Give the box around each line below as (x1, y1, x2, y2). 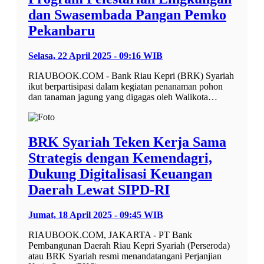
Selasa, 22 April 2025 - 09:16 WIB (28, 51, 163, 61)
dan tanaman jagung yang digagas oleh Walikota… (28, 92, 217, 103)
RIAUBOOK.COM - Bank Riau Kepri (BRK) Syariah (28, 71, 234, 81)
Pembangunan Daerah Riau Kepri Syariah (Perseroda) (28, 240, 230, 251)
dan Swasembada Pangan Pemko (28, 7, 226, 23)
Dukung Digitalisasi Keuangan (28, 166, 212, 182)
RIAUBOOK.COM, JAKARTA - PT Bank (28, 230, 192, 240)
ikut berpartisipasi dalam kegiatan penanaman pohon (28, 81, 223, 92)
